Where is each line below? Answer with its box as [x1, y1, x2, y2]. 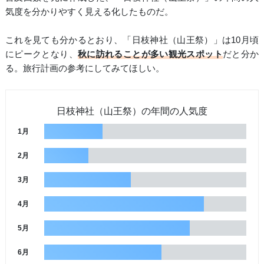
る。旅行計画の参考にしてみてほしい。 [5, 63, 164, 74]
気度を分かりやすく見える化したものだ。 [5, 6, 173, 17]
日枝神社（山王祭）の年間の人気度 [56, 106, 207, 117]
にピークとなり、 [5, 49, 78, 60]
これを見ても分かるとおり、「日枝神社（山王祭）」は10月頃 [5, 35, 259, 45]
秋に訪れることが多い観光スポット [77, 49, 223, 60]
